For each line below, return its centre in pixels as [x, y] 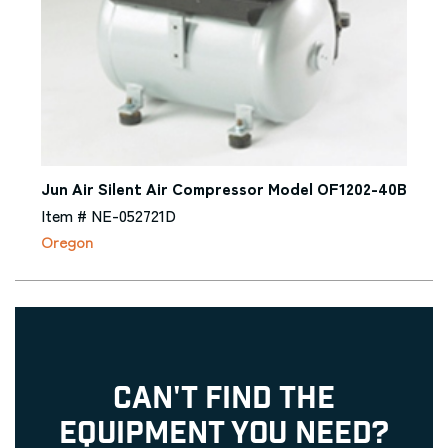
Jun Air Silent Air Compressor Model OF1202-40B [224, 188]
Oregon [67, 241]
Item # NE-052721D [108, 215]
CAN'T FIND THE [224, 398]
